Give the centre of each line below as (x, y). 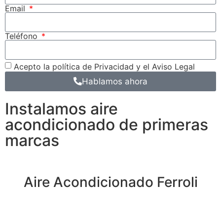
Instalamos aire (61, 109)
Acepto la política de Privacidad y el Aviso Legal (104, 66)
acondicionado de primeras (107, 125)
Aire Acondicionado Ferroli (110, 182)
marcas (32, 141)
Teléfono (22, 36)
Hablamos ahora (115, 81)
